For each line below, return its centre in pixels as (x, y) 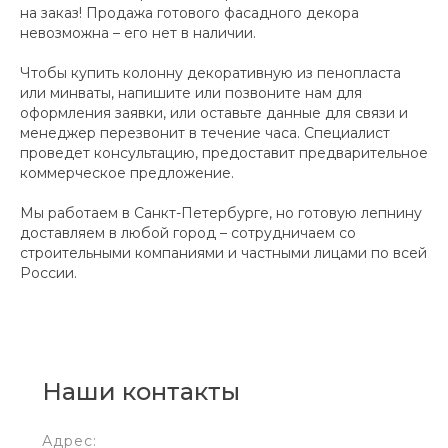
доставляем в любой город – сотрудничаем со (188, 233)
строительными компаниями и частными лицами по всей (223, 253)
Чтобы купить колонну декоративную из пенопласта (210, 73)
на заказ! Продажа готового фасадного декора (189, 13)
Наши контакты (140, 392)
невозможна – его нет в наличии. (138, 33)
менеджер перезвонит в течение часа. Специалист (205, 133)
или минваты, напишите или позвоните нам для (191, 93)
